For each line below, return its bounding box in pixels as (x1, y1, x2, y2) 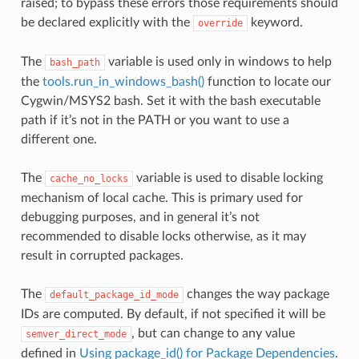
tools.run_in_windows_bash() (42, 75, 204, 88)
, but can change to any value (131, 326, 295, 340)
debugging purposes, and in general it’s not (20, 210, 260, 224)
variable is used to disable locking (132, 171, 323, 184)
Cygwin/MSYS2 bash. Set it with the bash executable (20, 94, 321, 107)
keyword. (247, 15, 303, 29)
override (197, 17, 243, 29)
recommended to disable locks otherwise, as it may (20, 229, 306, 243)
